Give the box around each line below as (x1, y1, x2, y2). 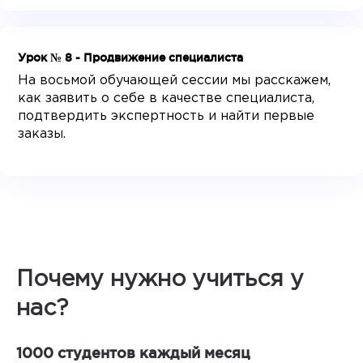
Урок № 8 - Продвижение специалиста (18, 51, 244, 65)
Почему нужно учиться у (16, 270, 304, 290)
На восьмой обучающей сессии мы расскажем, (18, 75, 331, 88)
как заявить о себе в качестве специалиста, (18, 92, 315, 105)
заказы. (18, 128, 66, 141)
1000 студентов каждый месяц (16, 344, 250, 361)
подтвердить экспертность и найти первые (18, 110, 315, 123)
